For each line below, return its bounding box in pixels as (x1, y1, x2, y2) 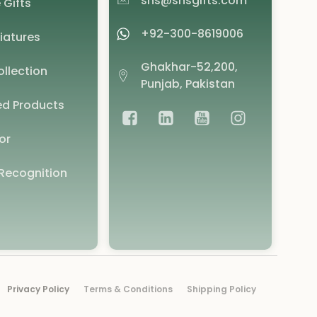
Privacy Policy (7, 282, 69, 295)
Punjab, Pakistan (140, 75, 235, 92)
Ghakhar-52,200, (140, 58, 238, 75)
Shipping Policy (187, 282, 256, 295)
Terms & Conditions (83, 282, 173, 295)
